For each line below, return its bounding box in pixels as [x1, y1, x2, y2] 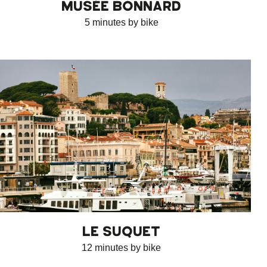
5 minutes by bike [84, 17, 159, 27]
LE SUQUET [82, 222, 161, 240]
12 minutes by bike [82, 242, 162, 253]
